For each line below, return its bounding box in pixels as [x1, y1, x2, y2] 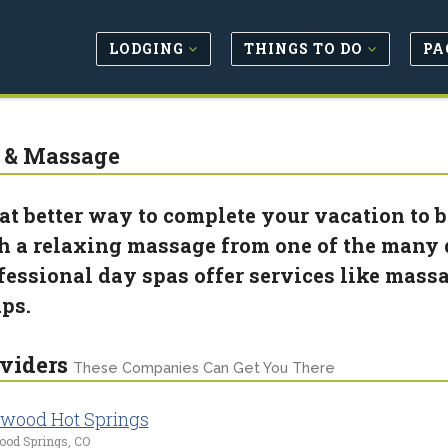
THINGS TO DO [244, 38, 367, 58]
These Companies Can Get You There [72, 360, 335, 376]
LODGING [109, 38, 188, 58]
